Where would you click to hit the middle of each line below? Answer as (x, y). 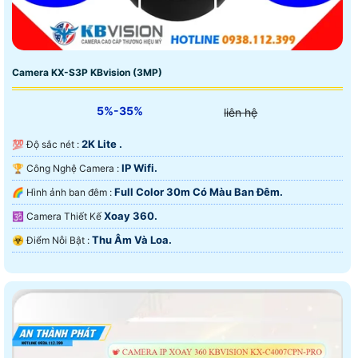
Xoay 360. (131, 215)
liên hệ (241, 112)
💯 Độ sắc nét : (54, 144)
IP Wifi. (139, 167)
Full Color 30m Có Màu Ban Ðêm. (199, 191)
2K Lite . (102, 143)
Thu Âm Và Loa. (132, 239)
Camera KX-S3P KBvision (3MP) (87, 72)
